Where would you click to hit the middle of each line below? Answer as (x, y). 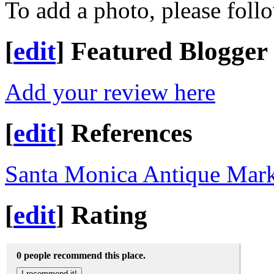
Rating (109, 215)
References (132, 133)
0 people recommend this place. (81, 256)
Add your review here (110, 92)
